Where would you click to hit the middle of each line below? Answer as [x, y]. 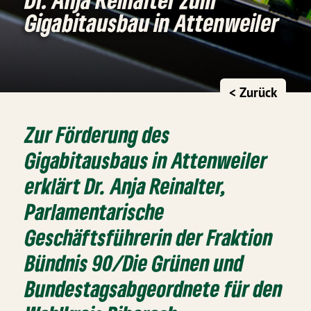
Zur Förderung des [98, 134]
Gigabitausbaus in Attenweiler [146, 160]
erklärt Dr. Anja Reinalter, [126, 185]
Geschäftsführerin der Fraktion [149, 237]
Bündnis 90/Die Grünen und [135, 262]
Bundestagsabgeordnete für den [154, 288]
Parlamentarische [95, 211]
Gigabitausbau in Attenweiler [152, 22]
